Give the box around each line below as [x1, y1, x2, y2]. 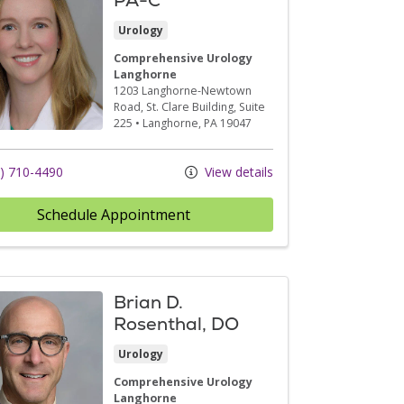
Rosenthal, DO [114, 311, 240, 335]
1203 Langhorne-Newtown [114, 82, 252, 98]
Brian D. [114, 289, 184, 314]
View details [201, 162, 273, 180]
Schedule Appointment [37, 204, 191, 225]
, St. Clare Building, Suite [141, 98, 266, 115]
